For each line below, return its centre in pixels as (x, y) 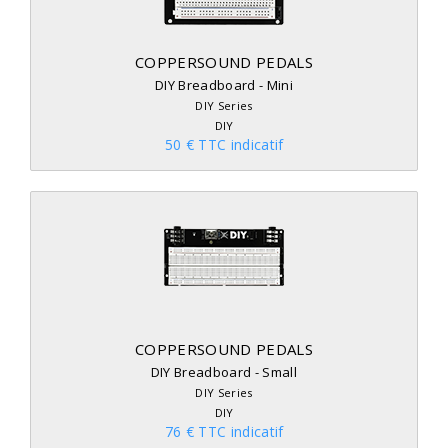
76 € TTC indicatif (224, 431)
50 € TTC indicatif (224, 144)
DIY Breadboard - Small (224, 372)
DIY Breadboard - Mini (224, 85)
